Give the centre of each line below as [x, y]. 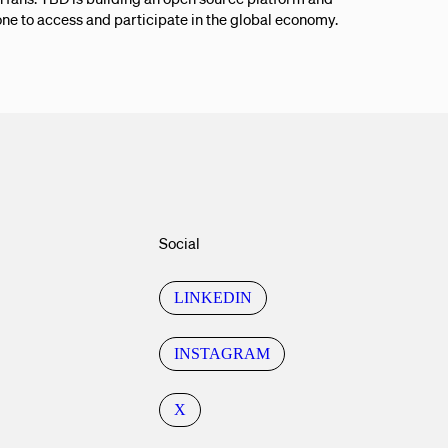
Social [180, 243]
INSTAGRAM [222, 354]
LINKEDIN [213, 298]
